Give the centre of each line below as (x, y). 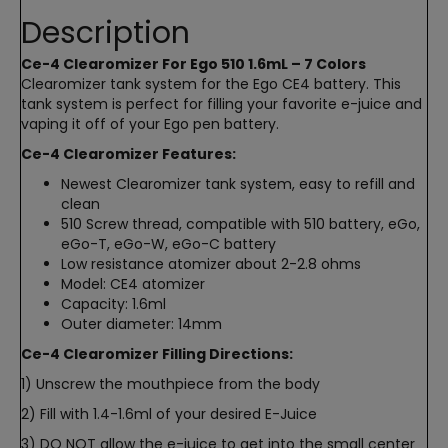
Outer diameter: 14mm (141, 324)
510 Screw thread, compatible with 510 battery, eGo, (240, 224)
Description (105, 33)
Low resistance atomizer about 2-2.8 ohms (211, 264)
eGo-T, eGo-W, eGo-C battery (168, 244)
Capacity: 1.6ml (113, 304)
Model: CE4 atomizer (133, 284)
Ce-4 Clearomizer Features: (128, 154)
